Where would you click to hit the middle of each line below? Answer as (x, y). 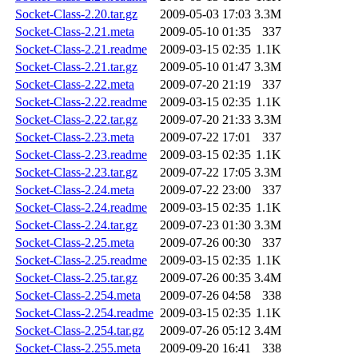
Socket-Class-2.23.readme (81, 155)
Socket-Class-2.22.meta (75, 85)
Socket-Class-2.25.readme (81, 261)
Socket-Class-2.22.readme (81, 102)
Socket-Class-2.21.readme (81, 50)
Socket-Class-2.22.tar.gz (76, 120)
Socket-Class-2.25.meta (75, 243)
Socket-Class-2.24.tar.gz (76, 225)
